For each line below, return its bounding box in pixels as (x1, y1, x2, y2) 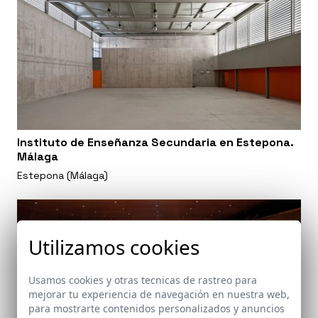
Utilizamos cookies (28, 233, 199, 260)
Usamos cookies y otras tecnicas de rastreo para (28, 273, 257, 286)
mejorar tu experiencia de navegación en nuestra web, (28, 287, 290, 300)
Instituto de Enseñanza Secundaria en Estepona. (17, 134, 294, 150)
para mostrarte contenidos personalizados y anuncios (28, 301, 285, 314)
